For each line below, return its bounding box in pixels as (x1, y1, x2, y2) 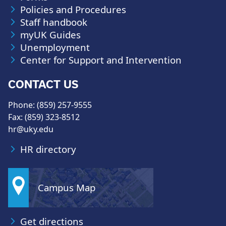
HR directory (20, 143, 76, 156)
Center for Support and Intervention (20, 53, 182, 67)
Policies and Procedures (20, 3, 126, 16)
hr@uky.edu (8, 124, 53, 135)
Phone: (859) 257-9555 (8, 99, 92, 111)
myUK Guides (20, 28, 81, 41)
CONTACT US (8, 79, 78, 91)
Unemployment (20, 41, 90, 54)
